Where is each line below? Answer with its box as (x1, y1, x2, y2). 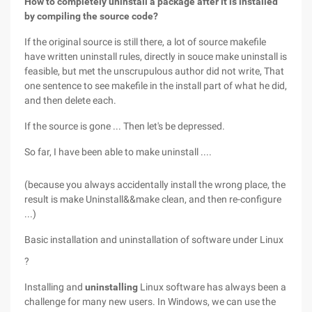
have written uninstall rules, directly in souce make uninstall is (24, 51, 287, 62)
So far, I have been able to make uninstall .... (24, 146, 212, 157)
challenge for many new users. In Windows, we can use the (24, 296, 276, 307)
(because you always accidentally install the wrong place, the (24, 179, 286, 190)
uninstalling (85, 281, 138, 292)
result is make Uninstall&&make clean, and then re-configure (24, 194, 281, 205)
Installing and (24, 281, 85, 292)
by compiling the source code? (24, 10, 158, 22)
